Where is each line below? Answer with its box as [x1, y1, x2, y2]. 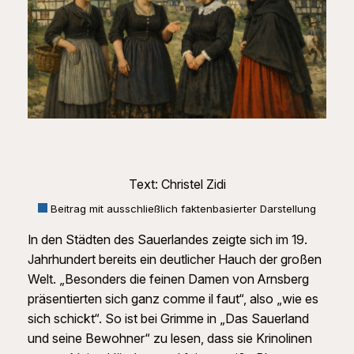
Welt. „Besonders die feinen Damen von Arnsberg [27, 270, 309, 287]
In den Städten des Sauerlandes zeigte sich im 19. [27, 231, 307, 247]
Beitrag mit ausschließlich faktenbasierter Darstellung [47, 201, 316, 215]
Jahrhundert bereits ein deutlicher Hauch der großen [27, 250, 322, 267]
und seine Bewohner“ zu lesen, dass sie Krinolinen [27, 330, 312, 346]
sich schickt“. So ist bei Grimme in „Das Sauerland [27, 310, 309, 326]
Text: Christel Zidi [128, 176, 226, 193]
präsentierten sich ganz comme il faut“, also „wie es [27, 290, 318, 307]
